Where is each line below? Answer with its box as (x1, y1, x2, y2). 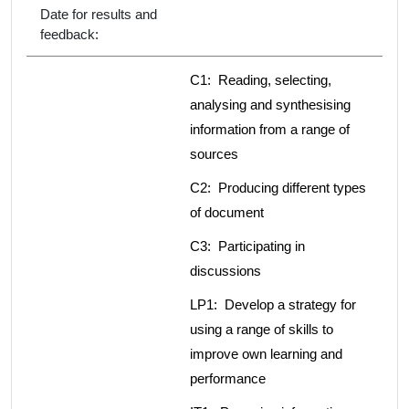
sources (190, 146, 238, 163)
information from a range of (190, 121, 350, 138)
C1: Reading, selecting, (190, 72, 331, 89)
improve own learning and (190, 346, 342, 362)
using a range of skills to (190, 321, 333, 338)
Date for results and (40, 6, 157, 23)
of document (190, 204, 264, 221)
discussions (190, 263, 261, 279)
